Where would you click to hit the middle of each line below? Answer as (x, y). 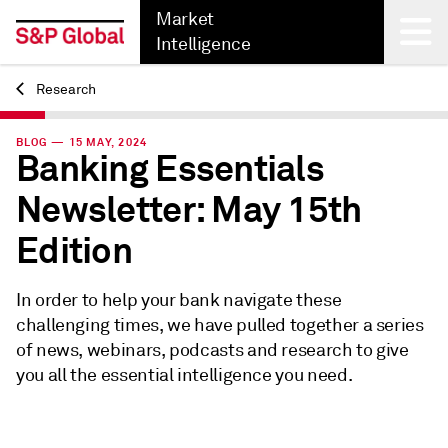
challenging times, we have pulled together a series (220, 325)
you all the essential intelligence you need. (184, 375)
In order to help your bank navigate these (179, 300)
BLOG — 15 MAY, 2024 (81, 142)
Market (185, 19)
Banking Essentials (170, 169)
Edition (74, 251)
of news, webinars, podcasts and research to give (212, 350)
